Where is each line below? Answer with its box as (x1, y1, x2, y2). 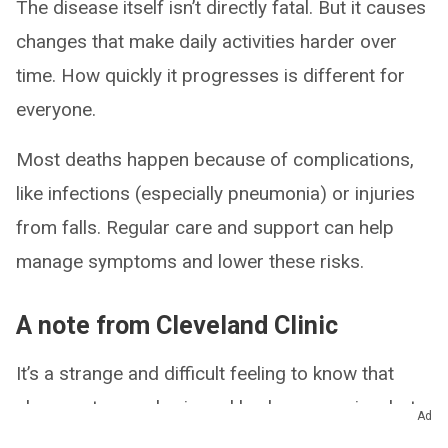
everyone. (16, 98, 96, 121)
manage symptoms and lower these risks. (16, 250, 364, 273)
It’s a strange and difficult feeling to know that (16, 362, 394, 385)
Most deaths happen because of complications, (16, 148, 414, 171)
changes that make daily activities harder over (16, 30, 397, 53)
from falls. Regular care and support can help (16, 216, 394, 239)
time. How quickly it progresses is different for (16, 64, 405, 87)
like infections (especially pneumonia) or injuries (16, 182, 415, 205)
